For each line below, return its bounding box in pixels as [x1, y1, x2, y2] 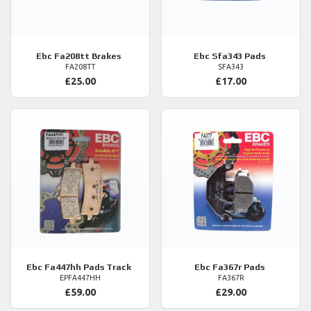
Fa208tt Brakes [92, 51, 121, 62]
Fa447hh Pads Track [83, 262, 131, 273]
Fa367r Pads [243, 262, 264, 273]
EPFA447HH [60, 274, 101, 283]
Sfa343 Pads [209, 51, 265, 62]
